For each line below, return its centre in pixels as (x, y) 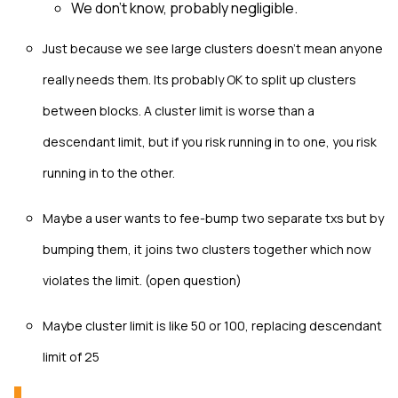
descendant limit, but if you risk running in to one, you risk (210, 141)
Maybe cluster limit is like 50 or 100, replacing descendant (212, 325)
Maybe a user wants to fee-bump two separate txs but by (213, 218)
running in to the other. (109, 172)
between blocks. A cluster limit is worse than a (179, 110)
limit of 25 (71, 356)
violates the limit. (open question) (142, 280)
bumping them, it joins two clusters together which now (207, 249)
